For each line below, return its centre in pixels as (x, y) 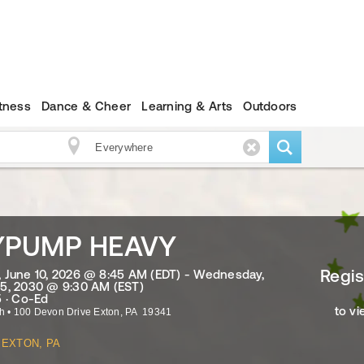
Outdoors (270, 106)
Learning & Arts (187, 106)
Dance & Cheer (87, 106)
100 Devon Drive (52, 312)
